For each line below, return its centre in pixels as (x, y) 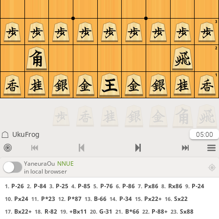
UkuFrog (26, 134)
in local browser (45, 171)
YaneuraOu (39, 163)
